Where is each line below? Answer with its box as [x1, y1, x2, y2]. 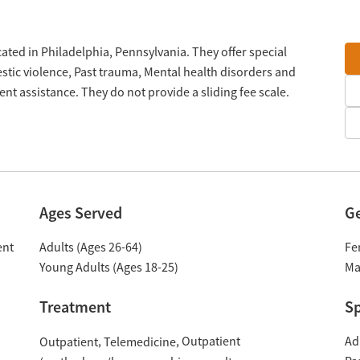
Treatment [39, 297, 111, 317]
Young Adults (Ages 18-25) [39, 260, 178, 276]
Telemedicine [103, 333, 176, 350]
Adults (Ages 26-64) [39, 239, 142, 256]
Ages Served [39, 202, 122, 223]
